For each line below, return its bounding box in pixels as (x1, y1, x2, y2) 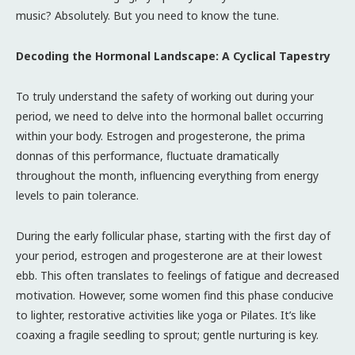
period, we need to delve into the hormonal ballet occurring (16, 108, 323, 124)
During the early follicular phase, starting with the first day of (16, 227, 330, 243)
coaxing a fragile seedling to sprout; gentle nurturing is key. (16, 326, 319, 342)
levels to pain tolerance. (16, 187, 139, 203)
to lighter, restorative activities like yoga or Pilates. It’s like (16, 307, 316, 323)
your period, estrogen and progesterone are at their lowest (16, 247, 323, 263)
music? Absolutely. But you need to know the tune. (16, 7, 279, 23)
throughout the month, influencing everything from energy (16, 167, 319, 183)
